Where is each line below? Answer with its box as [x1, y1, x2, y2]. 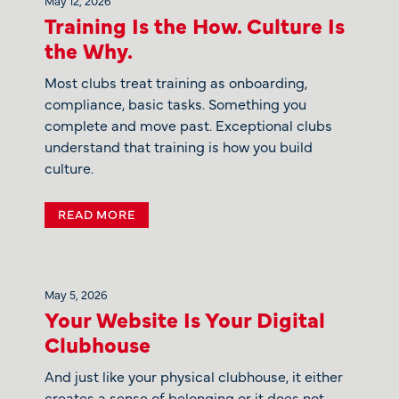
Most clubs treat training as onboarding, [45, 71, 307, 92]
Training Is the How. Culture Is [45, 9, 345, 39]
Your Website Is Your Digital [45, 303, 325, 333]
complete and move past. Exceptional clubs [45, 114, 332, 134]
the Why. [45, 34, 133, 64]
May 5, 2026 [45, 285, 108, 302]
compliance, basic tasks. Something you [45, 93, 306, 113]
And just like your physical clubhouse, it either [45, 365, 343, 386]
